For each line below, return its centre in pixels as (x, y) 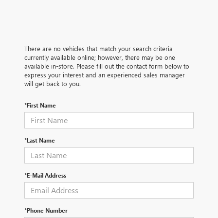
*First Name (40, 105)
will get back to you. (53, 83)
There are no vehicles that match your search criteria (99, 48)
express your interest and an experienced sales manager (105, 74)
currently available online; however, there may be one (100, 57)
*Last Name (40, 140)
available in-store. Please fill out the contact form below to (107, 66)
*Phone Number (46, 210)
